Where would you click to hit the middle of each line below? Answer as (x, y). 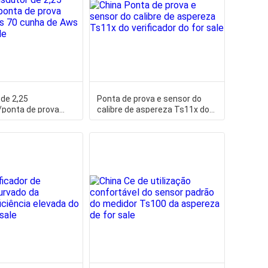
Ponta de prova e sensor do (149, 99)
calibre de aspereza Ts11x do (153, 109)
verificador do (123, 120)
